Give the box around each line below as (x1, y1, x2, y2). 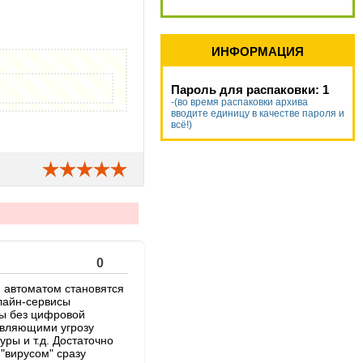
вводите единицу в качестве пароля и (171, 108, 344, 119)
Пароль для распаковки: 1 (171, 83, 329, 96)
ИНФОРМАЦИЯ (211, 45, 304, 58)
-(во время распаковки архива (171, 96, 308, 108)
